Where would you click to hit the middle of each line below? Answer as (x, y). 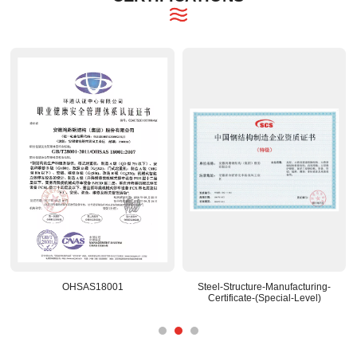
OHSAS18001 (92, 286)
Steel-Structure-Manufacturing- (265, 286)
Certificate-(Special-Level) (264, 298)
